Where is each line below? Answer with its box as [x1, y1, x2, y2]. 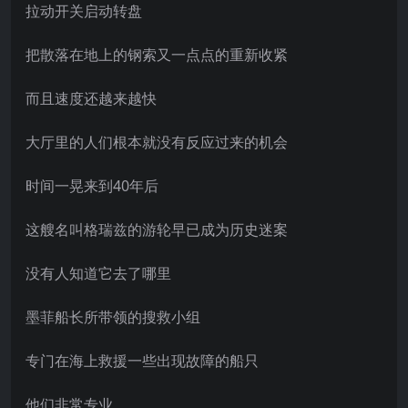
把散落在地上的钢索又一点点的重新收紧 [25, 44, 288, 65]
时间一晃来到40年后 [25, 175, 158, 196]
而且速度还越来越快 [25, 87, 157, 108]
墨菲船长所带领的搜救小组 [25, 306, 200, 327]
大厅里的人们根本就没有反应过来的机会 [25, 131, 288, 152]
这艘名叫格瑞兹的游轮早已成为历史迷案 [25, 219, 288, 240]
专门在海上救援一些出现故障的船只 [25, 350, 259, 371]
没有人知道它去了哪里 [25, 262, 171, 283]
